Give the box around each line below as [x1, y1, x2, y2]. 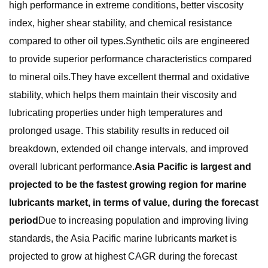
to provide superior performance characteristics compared [9, 54, 252, 64]
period [9, 215, 38, 226]
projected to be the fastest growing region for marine [9, 179, 246, 190]
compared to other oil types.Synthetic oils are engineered [9, 36, 249, 46]
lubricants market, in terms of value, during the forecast [9, 197, 258, 208]
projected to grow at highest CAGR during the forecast [9, 251, 237, 261]
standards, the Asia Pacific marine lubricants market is [9, 233, 237, 243]
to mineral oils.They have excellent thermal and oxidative [9, 72, 249, 82]
